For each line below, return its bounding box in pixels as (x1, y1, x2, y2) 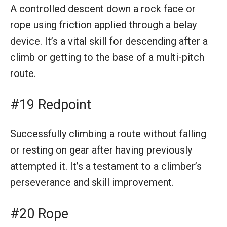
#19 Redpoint (10, 96, 91, 113)
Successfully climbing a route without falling (10, 127, 206, 140)
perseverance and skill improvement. (10, 176, 174, 188)
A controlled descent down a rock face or (10, 2, 196, 15)
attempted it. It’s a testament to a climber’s (10, 160, 202, 172)
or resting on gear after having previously (10, 143, 192, 156)
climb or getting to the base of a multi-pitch (10, 51, 204, 63)
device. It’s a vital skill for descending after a (10, 34, 208, 47)
